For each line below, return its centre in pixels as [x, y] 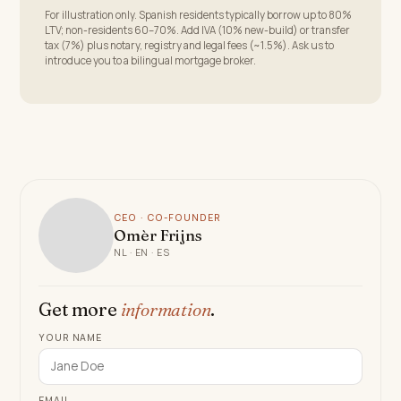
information [166, 309]
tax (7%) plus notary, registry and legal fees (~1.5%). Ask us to [190, 45]
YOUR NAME [70, 337]
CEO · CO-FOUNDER [168, 218]
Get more [80, 309]
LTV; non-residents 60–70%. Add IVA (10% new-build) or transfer [198, 30]
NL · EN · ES [142, 252]
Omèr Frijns [158, 235]
